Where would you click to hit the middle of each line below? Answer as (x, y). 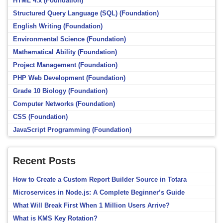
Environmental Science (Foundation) (69, 39)
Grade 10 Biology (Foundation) (60, 91)
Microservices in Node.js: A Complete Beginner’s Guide (99, 193)
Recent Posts (44, 161)
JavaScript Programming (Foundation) (72, 130)
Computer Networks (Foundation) (64, 104)
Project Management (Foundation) (65, 65)
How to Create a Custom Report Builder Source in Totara (100, 180)
